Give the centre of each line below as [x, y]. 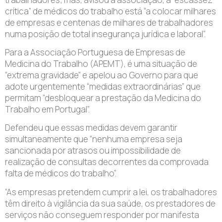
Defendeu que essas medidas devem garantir [91, 128]
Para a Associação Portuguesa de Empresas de [95, 53]
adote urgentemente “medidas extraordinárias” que [103, 87]
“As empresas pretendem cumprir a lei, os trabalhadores [111, 192]
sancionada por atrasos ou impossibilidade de [93, 151]
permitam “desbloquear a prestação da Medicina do [103, 98]
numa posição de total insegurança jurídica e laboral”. [105, 34]
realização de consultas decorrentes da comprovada [107, 162]
